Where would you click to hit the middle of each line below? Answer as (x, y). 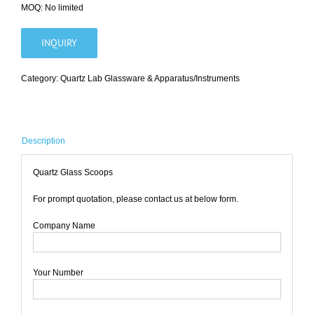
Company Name (64, 225)
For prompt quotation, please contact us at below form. (135, 199)
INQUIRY (59, 43)
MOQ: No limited (52, 8)
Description (43, 141)
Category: (41, 79)
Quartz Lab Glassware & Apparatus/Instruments (150, 79)
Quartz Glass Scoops (73, 172)
